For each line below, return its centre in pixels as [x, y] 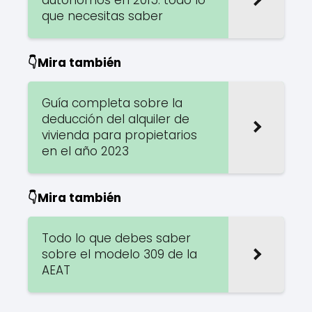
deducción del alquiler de [116, 119]
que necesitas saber [102, 16]
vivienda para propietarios [119, 135]
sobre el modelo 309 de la [119, 254]
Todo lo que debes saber [116, 238]
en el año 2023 [85, 151]
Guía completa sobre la [112, 103]
